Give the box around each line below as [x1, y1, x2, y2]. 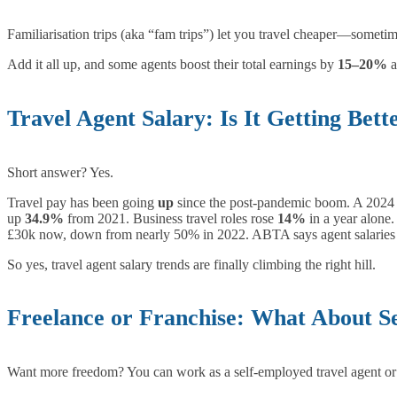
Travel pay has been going [7, 194, 158, 210]
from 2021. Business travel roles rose [64, 210, 277, 226]
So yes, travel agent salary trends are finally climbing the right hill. [7, 256, 376, 272]
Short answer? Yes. [7, 164, 113, 180]
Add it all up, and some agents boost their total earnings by [7, 57, 338, 73]
